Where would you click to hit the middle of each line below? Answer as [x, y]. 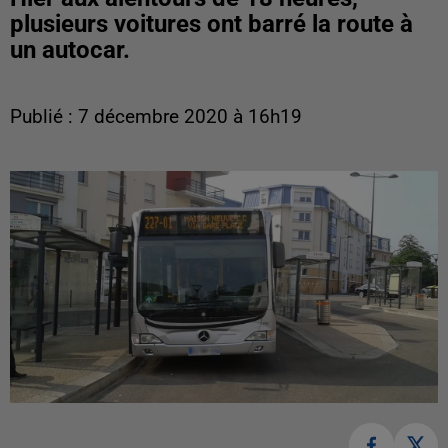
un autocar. [70, 50]
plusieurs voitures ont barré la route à [211, 24]
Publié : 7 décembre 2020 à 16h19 [156, 117]
